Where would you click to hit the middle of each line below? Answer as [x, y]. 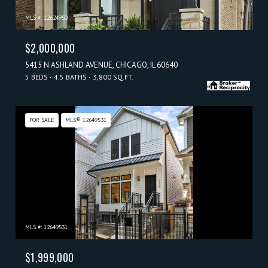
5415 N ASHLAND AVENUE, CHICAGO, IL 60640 [101, 65]
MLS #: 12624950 [46, 17]
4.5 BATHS [70, 77]
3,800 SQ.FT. [113, 77]
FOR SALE [42, 120]
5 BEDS [36, 77]
